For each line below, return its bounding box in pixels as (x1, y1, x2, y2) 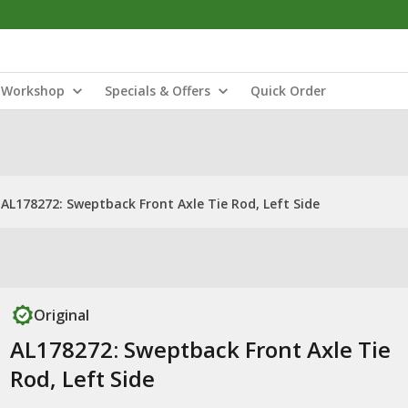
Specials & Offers (105, 82, 210, 99)
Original (33, 305, 89, 325)
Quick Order (250, 82, 326, 99)
